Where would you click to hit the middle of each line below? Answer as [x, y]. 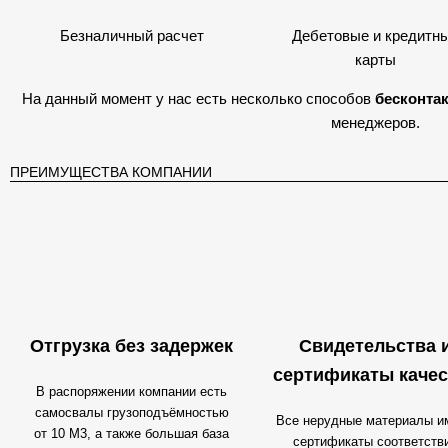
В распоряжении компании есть [131, 391]
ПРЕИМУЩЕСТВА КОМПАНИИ [110, 172]
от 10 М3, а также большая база [131, 433]
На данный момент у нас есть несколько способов [198, 98]
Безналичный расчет [131, 35]
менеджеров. [375, 122]
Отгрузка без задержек [131, 346]
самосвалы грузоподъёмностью [131, 412]
